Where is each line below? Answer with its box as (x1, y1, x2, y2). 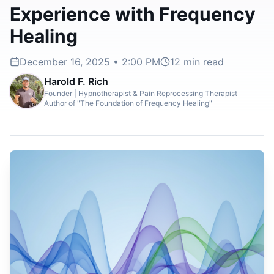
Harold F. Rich (44, 75, 108, 88)
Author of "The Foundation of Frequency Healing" (44, 98, 212, 108)
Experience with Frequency (10, 3, 256, 26)
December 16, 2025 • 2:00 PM (20, 56, 160, 68)
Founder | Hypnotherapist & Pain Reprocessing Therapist (44, 89, 237, 98)
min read (180, 56, 224, 68)
